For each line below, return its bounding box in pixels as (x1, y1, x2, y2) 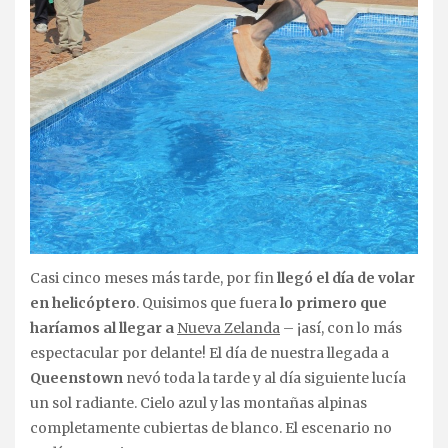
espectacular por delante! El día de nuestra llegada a (30, 343, 389, 362)
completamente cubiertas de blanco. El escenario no (30, 418, 392, 437)
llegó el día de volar (277, 268, 415, 287)
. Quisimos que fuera (136, 293, 280, 312)
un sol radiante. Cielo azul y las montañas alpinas (30, 393, 367, 412)
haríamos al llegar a (30, 318, 177, 337)
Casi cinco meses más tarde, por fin (30, 268, 277, 287)
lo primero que (280, 293, 387, 312)
